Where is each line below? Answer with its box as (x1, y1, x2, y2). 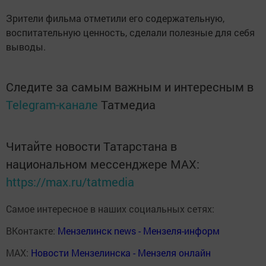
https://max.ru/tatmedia (6, 173, 134, 189)
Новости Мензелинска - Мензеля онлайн (31, 246, 211, 259)
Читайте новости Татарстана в (6, 138, 177, 154)
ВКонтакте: (6, 224, 58, 237)
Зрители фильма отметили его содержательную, (6, 11, 224, 24)
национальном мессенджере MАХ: (6, 156, 199, 172)
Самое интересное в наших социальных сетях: (6, 202, 214, 215)
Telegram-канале (6, 96, 98, 112)
